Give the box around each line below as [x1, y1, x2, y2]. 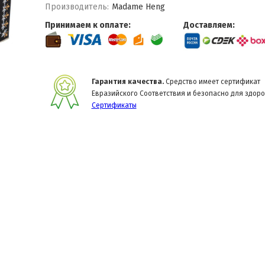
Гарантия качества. [91, 77, 164, 86]
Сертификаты [91, 101, 137, 109]
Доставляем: [183, 20, 235, 30]
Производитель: [44, 2, 109, 12]
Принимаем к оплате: [44, 20, 131, 30]
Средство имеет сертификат [163, 77, 260, 86]
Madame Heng [112, 2, 166, 12]
